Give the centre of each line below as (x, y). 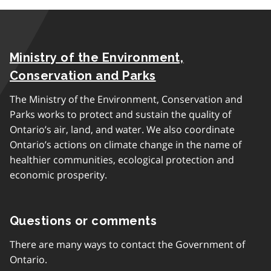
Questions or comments (83, 221)
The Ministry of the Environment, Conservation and (126, 99)
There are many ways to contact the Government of (127, 244)
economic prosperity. (58, 175)
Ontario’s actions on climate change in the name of (126, 145)
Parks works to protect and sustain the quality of (120, 114)
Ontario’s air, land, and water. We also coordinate (122, 129)
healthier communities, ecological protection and (122, 160)
